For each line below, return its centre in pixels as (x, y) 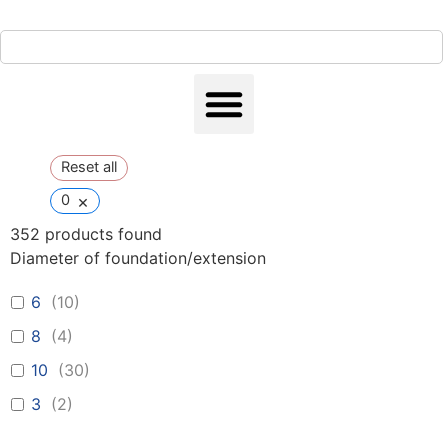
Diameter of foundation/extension (138, 258)
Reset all (89, 167)
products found (101, 234)
